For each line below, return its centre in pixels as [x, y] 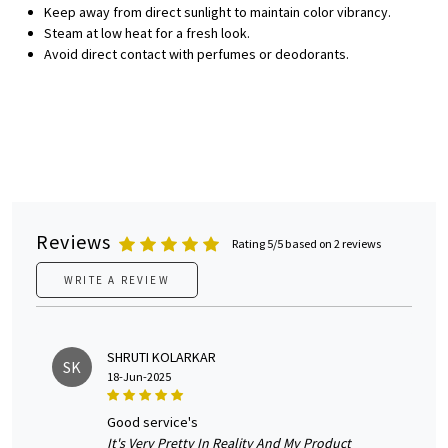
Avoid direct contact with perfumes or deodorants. [196, 54]
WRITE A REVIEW [117, 280]
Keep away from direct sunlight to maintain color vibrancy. [217, 12]
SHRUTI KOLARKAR [161, 357]
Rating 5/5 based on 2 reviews [307, 244]
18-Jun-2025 [139, 377]
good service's [157, 422]
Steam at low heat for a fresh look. [147, 33]
